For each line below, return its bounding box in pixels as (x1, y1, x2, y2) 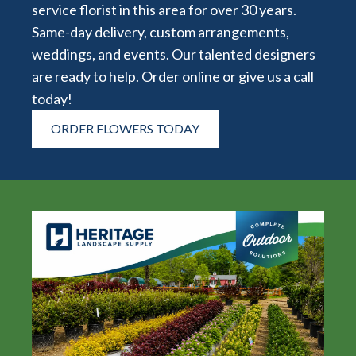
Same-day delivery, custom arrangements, (32, 22, 289, 41)
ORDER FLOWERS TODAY (51, 120, 199, 136)
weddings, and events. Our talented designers (32, 44, 315, 63)
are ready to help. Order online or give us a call (32, 67, 314, 85)
